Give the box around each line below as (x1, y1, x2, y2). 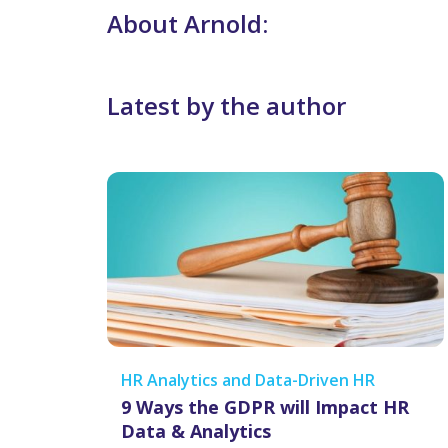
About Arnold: (107, 7, 268, 40)
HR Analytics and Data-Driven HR (121, 369, 375, 392)
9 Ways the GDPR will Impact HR (121, 395, 409, 420)
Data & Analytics (121, 419, 271, 444)
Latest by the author (107, 89, 346, 122)
